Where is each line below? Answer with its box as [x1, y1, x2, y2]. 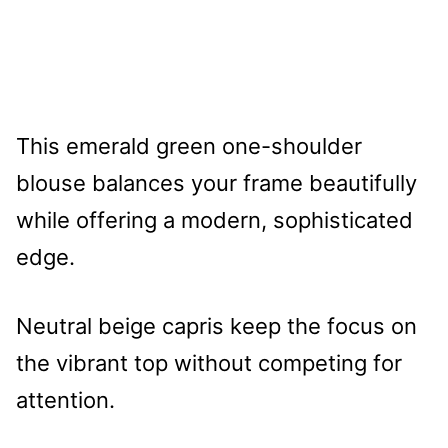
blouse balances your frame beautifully [16, 169, 417, 196]
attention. [16, 386, 115, 413]
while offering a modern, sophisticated [16, 206, 413, 233]
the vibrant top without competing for [16, 349, 402, 376]
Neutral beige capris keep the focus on [16, 312, 417, 339]
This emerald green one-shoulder [16, 132, 362, 159]
